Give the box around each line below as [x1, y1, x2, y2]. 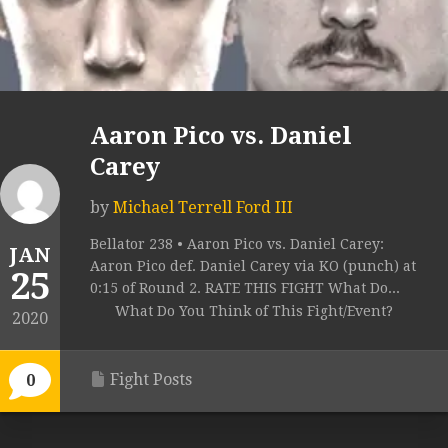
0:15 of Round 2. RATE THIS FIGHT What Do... [90, 280, 400, 297]
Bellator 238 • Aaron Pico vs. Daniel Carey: [90, 236, 384, 253]
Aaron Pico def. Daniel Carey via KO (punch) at [90, 258, 416, 275]
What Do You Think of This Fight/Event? [115, 303, 393, 320]
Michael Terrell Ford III [113, 198, 293, 218]
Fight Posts [110, 370, 192, 390]
